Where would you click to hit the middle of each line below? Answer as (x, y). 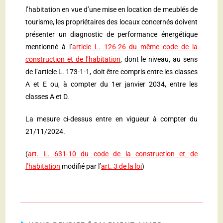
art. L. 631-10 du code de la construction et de (113, 154)
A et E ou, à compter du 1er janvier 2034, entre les (111, 84)
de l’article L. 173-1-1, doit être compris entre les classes (111, 72)
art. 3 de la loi (122, 167)
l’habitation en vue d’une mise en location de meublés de (111, 10)
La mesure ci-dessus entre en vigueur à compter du (111, 119)
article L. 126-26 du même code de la (135, 47)
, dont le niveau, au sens (159, 59)
